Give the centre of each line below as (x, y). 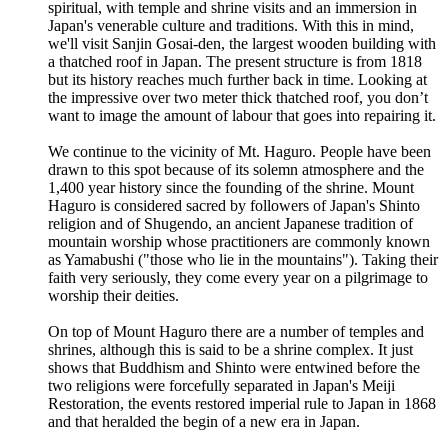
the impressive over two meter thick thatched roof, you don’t (238, 97)
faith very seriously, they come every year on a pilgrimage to (238, 277)
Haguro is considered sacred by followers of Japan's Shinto (234, 205)
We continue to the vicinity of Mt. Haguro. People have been (239, 151)
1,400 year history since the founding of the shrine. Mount (231, 187)
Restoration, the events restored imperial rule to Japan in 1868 (242, 403)
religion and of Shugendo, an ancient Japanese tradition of (230, 223)
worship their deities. (113, 295)
